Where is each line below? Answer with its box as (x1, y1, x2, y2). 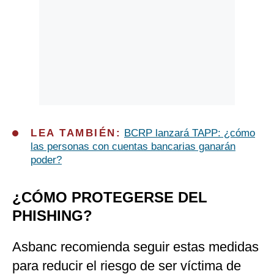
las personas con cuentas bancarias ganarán (31, 141, 235, 153)
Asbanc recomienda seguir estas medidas (12, 239, 259, 255)
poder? (31, 154, 62, 166)
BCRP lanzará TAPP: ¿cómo (124, 127, 255, 139)
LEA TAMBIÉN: (31, 127, 121, 139)
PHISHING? (12, 207, 92, 224)
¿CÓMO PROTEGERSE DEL (12, 189, 207, 206)
